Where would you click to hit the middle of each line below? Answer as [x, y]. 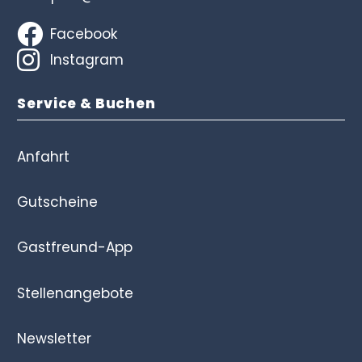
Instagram [86, 59]
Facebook [83, 34]
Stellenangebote [76, 293]
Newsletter [55, 338]
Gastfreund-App [75, 248]
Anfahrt [44, 157]
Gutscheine [58, 202]
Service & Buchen [86, 103]
